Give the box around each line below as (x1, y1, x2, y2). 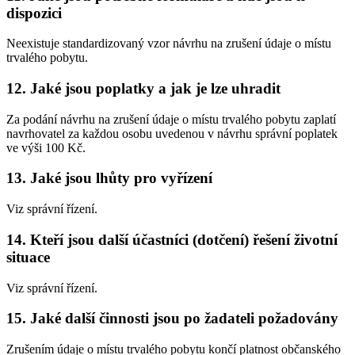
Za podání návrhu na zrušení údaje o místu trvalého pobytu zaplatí (6, 112, 336, 126)
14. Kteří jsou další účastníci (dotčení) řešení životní (6, 231, 338, 248)
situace (6, 248, 50, 265)
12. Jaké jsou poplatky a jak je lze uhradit (6, 80, 281, 97)
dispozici (6, 4, 62, 21)
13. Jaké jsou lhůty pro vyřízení (6, 170, 212, 187)
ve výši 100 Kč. (6, 140, 86, 155)
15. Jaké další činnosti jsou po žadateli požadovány (6, 310, 338, 327)
